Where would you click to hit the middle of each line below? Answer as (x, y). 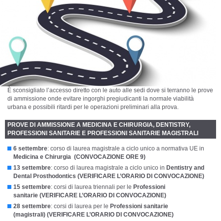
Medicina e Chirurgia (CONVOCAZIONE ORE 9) (79, 157)
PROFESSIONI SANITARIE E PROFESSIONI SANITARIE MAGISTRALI (103, 133)
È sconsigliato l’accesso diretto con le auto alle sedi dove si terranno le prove (110, 90)
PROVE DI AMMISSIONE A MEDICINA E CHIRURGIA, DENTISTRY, (99, 125)
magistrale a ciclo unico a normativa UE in (148, 148)
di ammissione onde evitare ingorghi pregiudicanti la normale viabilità (101, 98)
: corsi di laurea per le (80, 206)
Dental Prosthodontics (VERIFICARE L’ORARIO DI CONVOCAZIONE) (109, 176)
